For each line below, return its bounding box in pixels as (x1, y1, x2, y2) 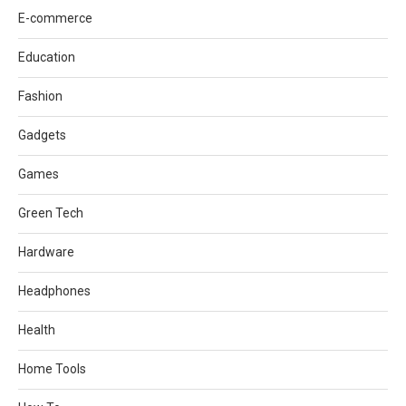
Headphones (18, 283, 91, 298)
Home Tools (18, 361, 86, 376)
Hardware (18, 244, 74, 259)
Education (18, 49, 75, 64)
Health (18, 322, 55, 337)
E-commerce (18, 10, 92, 25)
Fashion (18, 88, 63, 103)
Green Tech (18, 205, 83, 220)
